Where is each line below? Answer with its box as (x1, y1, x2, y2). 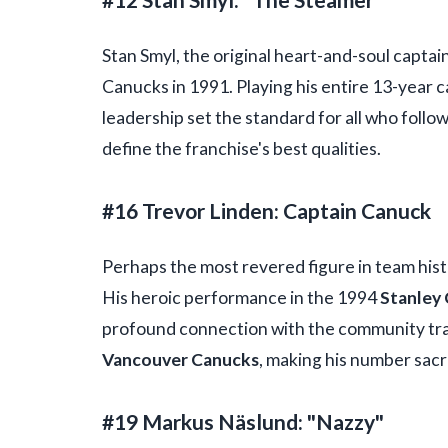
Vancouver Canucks (102, 349, 259, 371)
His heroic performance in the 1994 (102, 287, 380, 309)
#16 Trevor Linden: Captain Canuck (102, 197, 431, 223)
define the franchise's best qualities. (102, 137, 381, 159)
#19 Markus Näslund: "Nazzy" (102, 409, 384, 435)
